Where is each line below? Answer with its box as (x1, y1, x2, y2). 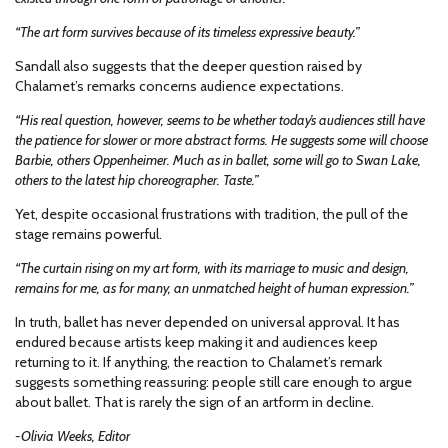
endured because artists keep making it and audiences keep (15, 333, 378, 351)
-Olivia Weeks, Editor (15, 427, 130, 445)
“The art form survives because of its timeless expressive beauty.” (15, 23, 360, 41)
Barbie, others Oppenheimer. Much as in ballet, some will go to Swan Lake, (15, 151, 421, 169)
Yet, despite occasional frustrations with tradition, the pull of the (15, 205, 408, 223)
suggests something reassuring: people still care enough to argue (15, 373, 412, 391)
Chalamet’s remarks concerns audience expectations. (15, 77, 344, 95)
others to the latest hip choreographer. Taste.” (15, 171, 259, 189)
